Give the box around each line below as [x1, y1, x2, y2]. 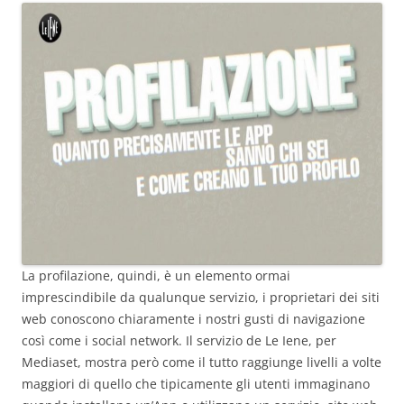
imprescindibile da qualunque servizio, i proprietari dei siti [22, 289, 380, 307]
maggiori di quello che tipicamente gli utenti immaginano [22, 375, 370, 393]
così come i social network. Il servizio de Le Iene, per [22, 332, 336, 350]
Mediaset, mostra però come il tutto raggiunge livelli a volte [22, 353, 381, 372]
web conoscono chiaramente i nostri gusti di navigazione [22, 310, 365, 328]
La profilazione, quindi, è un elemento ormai [22, 267, 290, 285]
